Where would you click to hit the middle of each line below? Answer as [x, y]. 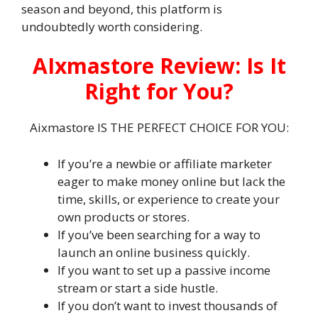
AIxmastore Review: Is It [159, 66]
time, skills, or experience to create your [169, 199]
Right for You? [159, 92]
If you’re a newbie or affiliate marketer [165, 163]
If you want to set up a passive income [164, 270]
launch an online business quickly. [154, 252]
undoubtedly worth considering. [112, 26]
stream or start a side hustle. [138, 287]
